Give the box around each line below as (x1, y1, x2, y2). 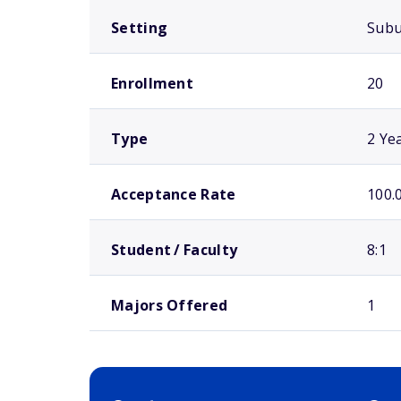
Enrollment (111, 73, 193, 93)
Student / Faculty (111, 240, 238, 260)
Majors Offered (111, 295, 228, 315)
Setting (111, 18, 168, 38)
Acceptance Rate (111, 184, 236, 204)
